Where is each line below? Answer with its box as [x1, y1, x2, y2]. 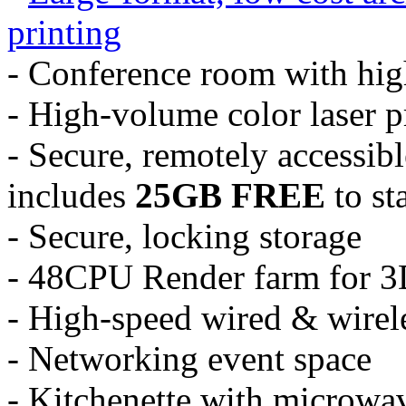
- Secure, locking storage [7, 217, 362, 256]
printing [7, 13, 121, 53]
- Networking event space [7, 339, 372, 379]
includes [7, 176, 135, 216]
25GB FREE [135, 176, 325, 216]
